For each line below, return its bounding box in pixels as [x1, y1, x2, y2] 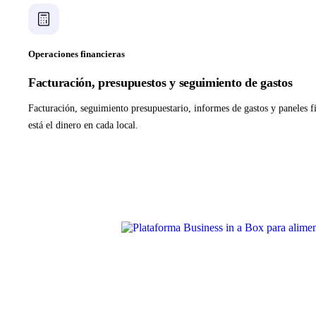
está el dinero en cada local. [28, 120, 138, 131]
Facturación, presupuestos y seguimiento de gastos [28, 75, 293, 90]
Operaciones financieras [28, 49, 125, 60]
